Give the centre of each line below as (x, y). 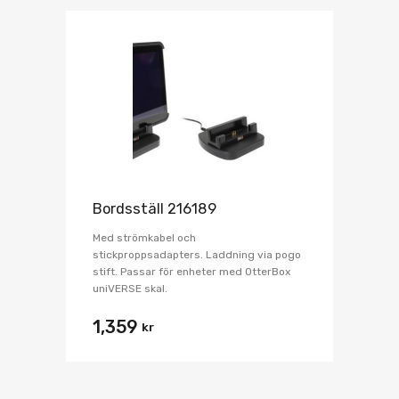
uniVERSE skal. (130, 288)
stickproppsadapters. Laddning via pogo (197, 254)
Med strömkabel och (144, 237)
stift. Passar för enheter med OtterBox (191, 271)
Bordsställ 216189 (155, 208)
